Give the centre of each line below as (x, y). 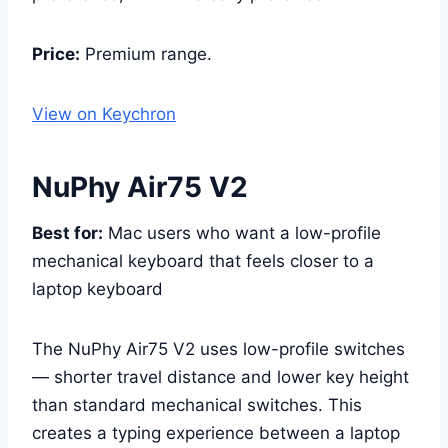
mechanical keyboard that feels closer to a (203, 260)
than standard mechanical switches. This (197, 404)
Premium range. (146, 53)
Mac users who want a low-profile (242, 232)
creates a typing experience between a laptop (216, 432)
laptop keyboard (97, 288)
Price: (56, 53)
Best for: (67, 232)
